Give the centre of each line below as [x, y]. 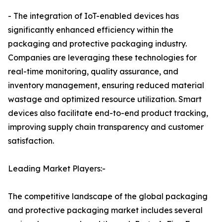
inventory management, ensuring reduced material [106, 85]
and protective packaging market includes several [105, 210]
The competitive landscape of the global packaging [108, 196]
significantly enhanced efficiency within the [91, 30]
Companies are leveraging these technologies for [102, 58]
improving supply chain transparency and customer [106, 127]
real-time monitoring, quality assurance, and [93, 72]
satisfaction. [31, 141]
